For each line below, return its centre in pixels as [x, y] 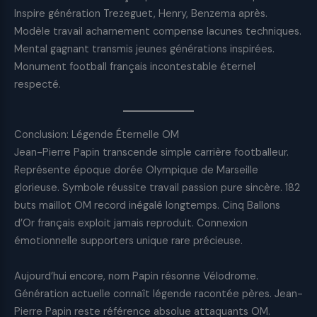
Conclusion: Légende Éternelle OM [97, 135]
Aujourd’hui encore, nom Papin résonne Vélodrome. [136, 276]
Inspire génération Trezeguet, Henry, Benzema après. [141, 13]
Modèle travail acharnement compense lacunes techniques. [158, 31]
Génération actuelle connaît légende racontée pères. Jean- [158, 294]
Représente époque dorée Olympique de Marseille [136, 171]
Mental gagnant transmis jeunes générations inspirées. [144, 49]
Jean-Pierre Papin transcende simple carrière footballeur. [151, 153]
